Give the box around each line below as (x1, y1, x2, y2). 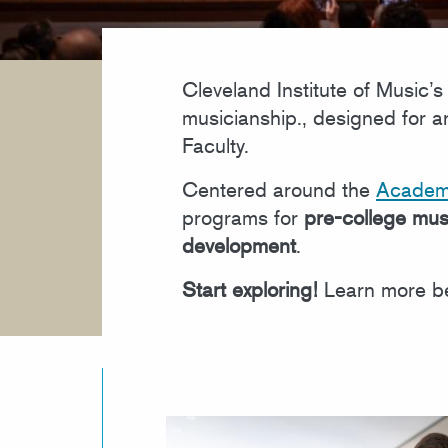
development (182, 233, 296, 258)
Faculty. (182, 133, 249, 158)
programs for (182, 205, 304, 230)
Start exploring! (182, 277, 318, 302)
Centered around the (182, 177, 376, 202)
